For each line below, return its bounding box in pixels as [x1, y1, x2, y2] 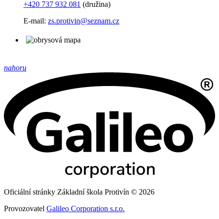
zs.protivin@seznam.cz [48, 17, 119, 25]
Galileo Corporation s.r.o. [46, 204, 125, 213]
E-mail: [23, 17, 48, 25]
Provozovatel [4, 204, 46, 213]
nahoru [4, 64, 26, 72]
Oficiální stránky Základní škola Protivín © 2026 [4, 188, 154, 197]
